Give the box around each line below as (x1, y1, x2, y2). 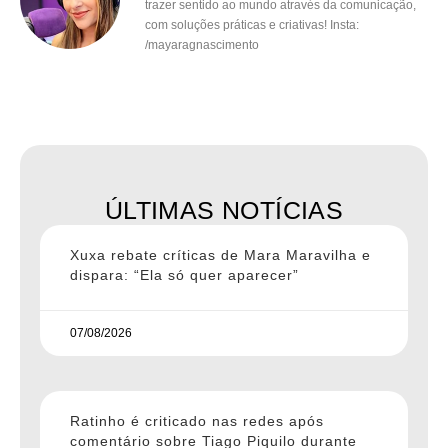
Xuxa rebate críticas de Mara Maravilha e (70, 246, 371, 263)
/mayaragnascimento (145, 38, 259, 52)
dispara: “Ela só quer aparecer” (70, 266, 299, 283)
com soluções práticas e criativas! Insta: (145, 18, 359, 32)
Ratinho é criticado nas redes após (70, 412, 324, 429)
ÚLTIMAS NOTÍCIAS (104, 195, 344, 224)
